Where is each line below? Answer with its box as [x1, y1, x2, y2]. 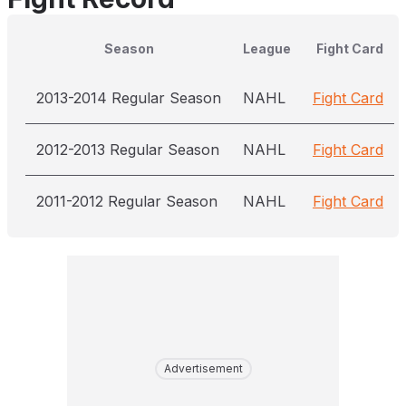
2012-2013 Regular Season [36, 140, 219, 159]
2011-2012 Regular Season [36, 192, 217, 210]
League [243, 41, 291, 56]
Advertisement [163, 362, 243, 375]
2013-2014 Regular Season [36, 89, 221, 107]
